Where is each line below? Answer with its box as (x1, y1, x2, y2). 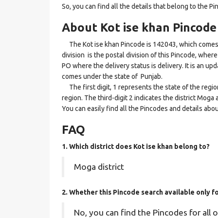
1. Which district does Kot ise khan (62, 143, 174, 150)
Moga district (74, 162, 124, 171)
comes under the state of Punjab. (62, 73, 163, 80)
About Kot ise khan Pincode (62, 21, 217, 34)
